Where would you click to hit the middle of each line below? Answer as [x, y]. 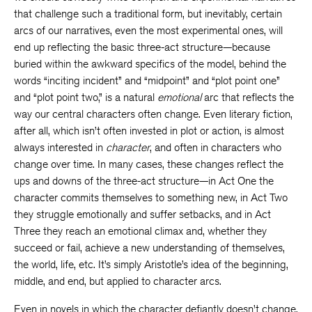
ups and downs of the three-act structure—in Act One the [144, 181]
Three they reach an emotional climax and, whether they [140, 231]
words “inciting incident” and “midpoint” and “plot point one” [147, 80]
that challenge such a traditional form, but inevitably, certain [148, 14]
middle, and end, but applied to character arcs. [118, 281]
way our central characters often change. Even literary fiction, [153, 114]
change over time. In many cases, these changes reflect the [149, 164]
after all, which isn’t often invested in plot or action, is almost [149, 131]
